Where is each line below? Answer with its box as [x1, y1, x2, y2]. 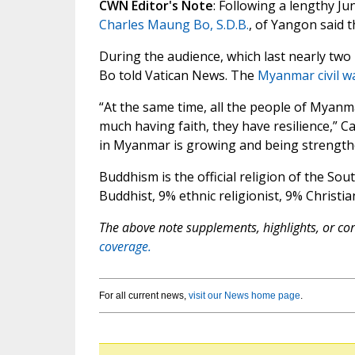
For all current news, [98, 290, 189, 302]
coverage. [98, 238, 151, 256]
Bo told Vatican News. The [98, 67, 258, 85]
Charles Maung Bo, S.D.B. [98, 16, 249, 34]
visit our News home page [188, 290, 300, 302]
